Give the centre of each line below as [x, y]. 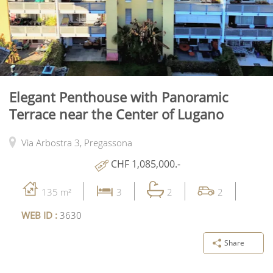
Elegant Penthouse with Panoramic [119, 97]
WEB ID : [41, 215]
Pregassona [108, 142]
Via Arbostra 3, [53, 142]
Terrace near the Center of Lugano [116, 114]
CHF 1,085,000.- [146, 164]
